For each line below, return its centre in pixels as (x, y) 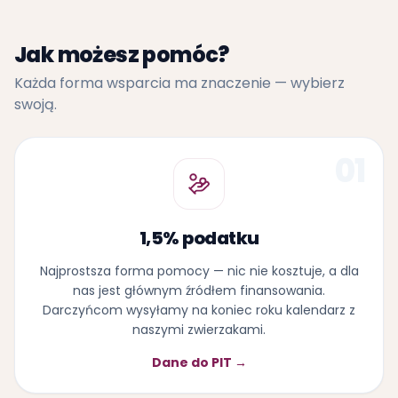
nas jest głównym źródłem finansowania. (199, 290)
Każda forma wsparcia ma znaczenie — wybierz (179, 83)
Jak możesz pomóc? (122, 54)
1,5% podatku (199, 238)
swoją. (36, 104)
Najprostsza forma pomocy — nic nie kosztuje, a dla (199, 271)
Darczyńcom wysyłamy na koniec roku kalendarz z (199, 310)
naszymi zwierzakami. (199, 329)
